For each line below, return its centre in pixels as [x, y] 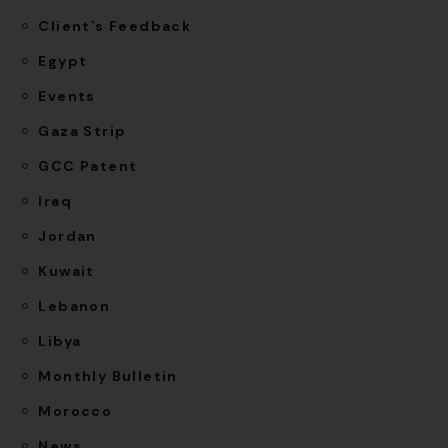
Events [67, 96]
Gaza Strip [82, 131]
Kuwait [66, 271]
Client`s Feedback [115, 26]
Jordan [67, 236]
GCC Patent [88, 166]
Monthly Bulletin [108, 376]
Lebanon [74, 306]
